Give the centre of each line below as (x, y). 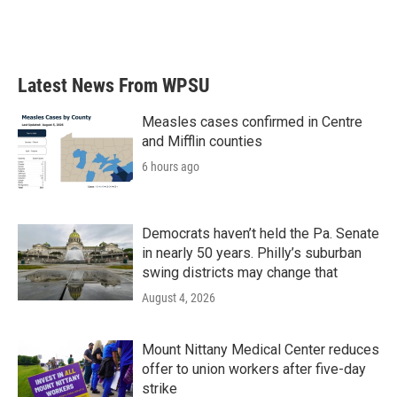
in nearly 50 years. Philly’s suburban (252, 253)
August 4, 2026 (179, 298)
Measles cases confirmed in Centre (252, 122)
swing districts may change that (240, 272)
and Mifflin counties (202, 141)
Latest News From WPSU (114, 86)
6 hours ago (171, 167)
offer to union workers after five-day (254, 369)
